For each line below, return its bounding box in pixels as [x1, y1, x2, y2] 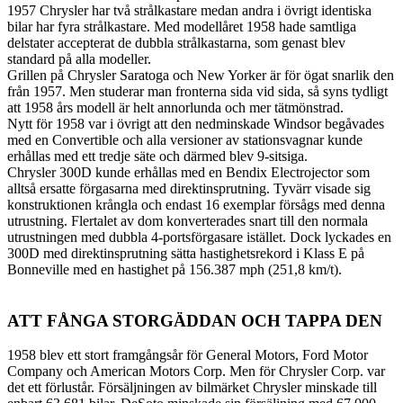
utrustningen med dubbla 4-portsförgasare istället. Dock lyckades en [7, 228, 391, 245]
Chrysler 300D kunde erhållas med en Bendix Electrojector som [7, 164, 370, 180]
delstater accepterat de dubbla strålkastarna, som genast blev [7, 34, 345, 50]
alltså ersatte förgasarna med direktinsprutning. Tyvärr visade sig [7, 180, 371, 196]
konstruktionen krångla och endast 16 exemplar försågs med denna [7, 196, 385, 212]
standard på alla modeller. [7, 50, 151, 67]
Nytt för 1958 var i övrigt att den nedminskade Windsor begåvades [7, 115, 384, 131]
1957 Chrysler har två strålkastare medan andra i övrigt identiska [7, 2, 372, 18]
